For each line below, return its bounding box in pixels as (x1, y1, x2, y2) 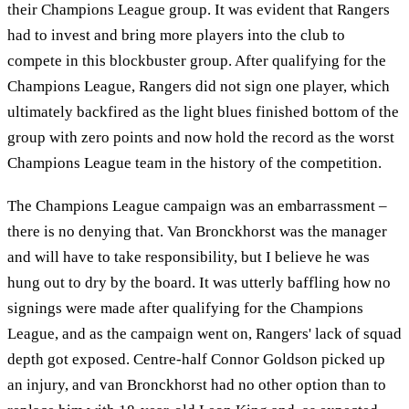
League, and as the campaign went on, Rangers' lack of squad (7, 325, 402, 343)
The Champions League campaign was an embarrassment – (7, 197, 387, 215)
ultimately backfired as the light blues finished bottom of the (7, 102, 399, 121)
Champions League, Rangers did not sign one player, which (7, 77, 390, 95)
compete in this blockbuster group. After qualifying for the (7, 51, 386, 69)
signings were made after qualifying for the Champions (7, 299, 363, 318)
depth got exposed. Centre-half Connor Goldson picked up (7, 351, 385, 369)
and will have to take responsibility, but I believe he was (7, 248, 370, 267)
